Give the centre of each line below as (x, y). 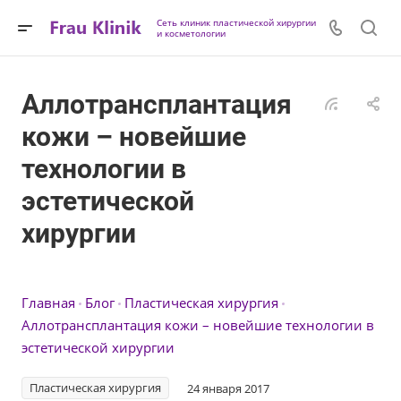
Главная (48, 303)
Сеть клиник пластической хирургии (236, 22)
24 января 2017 (228, 388)
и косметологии (191, 33)
